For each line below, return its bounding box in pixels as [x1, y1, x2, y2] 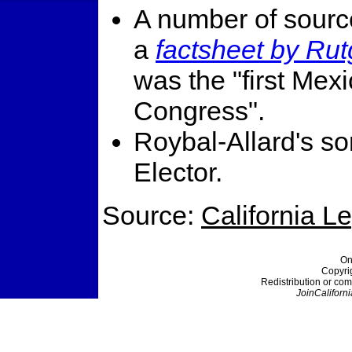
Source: [102, 200, 201, 230]
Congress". [134, 95, 265, 126]
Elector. [134, 156, 222, 187]
